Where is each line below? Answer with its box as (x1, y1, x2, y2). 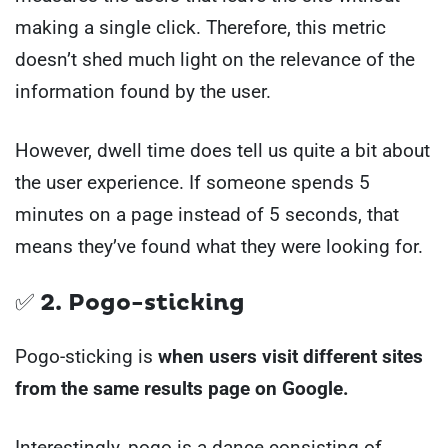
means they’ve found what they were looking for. (15, 234, 423, 258)
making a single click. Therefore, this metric (15, 16, 386, 40)
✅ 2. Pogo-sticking (15, 289, 245, 318)
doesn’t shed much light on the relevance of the (15, 48, 415, 72)
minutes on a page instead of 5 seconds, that (15, 202, 399, 226)
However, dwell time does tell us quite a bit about (15, 138, 430, 162)
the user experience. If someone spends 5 (15, 170, 370, 194)
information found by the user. (15, 80, 271, 104)
